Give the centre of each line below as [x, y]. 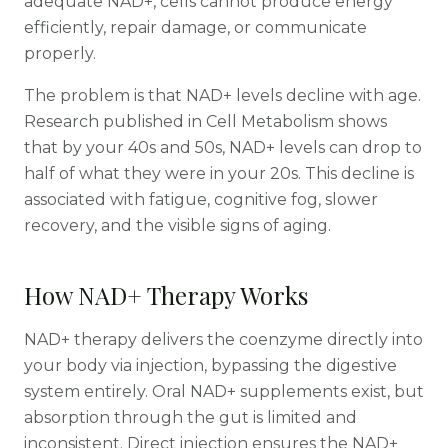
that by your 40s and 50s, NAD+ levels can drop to [223, 147]
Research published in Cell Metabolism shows [205, 121]
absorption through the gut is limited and [190, 417]
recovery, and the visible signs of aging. [177, 225]
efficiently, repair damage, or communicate [195, 27]
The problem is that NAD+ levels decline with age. [222, 95]
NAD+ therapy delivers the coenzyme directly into [223, 339]
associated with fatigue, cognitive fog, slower [201, 199]
